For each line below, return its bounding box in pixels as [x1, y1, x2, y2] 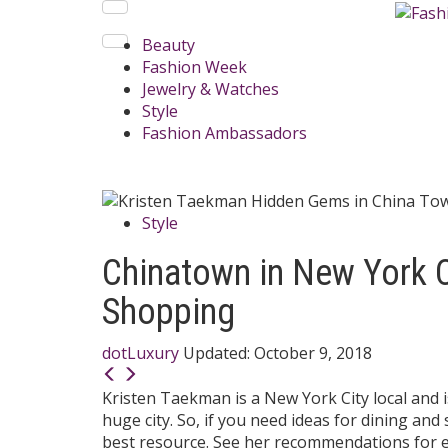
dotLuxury [102, 341, 179, 364]
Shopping [102, 290, 235, 333]
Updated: [183, 341, 254, 364]
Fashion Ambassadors [142, 122, 307, 144]
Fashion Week [142, 56, 247, 78]
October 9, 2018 [254, 341, 372, 364]
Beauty [142, 34, 195, 56]
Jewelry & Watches [142, 78, 279, 100]
